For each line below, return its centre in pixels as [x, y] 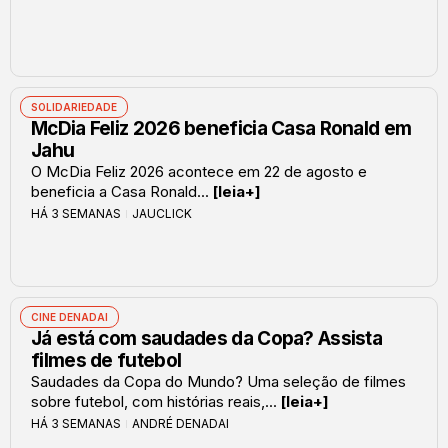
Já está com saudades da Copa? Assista [207, 338]
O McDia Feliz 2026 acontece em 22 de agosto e [199, 171]
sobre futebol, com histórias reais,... [156, 401]
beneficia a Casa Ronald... [122, 191]
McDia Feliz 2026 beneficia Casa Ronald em [221, 128]
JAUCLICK [162, 213]
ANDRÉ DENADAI [180, 423]
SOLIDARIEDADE [74, 106]
